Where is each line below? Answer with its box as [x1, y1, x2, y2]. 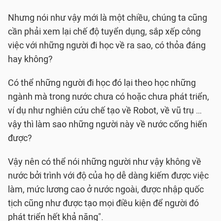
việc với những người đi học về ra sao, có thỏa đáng [8, 40, 206, 51]
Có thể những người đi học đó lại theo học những [8, 77, 196, 88]
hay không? [8, 54, 53, 65]
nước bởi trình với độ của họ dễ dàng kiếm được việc [8, 170, 209, 181]
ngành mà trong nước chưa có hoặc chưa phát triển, [8, 91, 209, 102]
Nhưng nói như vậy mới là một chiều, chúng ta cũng [8, 12, 207, 23]
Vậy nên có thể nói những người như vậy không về [8, 156, 201, 167]
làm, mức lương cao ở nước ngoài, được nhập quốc [8, 184, 204, 195]
